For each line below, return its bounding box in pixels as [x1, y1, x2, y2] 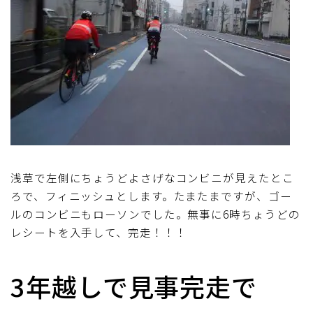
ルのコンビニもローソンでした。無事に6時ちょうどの [10, 205, 300, 221]
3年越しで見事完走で [10, 267, 257, 304]
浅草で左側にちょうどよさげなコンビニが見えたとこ [10, 169, 294, 185]
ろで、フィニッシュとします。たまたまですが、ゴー [10, 187, 292, 203]
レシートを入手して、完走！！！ [10, 224, 187, 240]
